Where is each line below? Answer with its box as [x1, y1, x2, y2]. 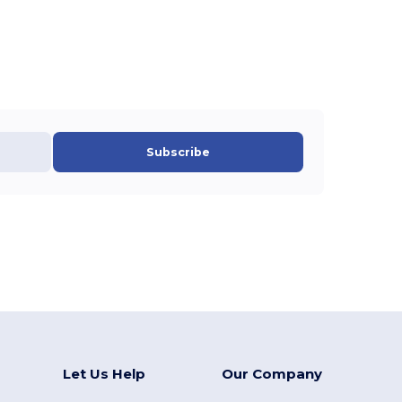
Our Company [221, 364, 322, 382]
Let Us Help [62, 364, 145, 382]
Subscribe [146, 144, 211, 159]
